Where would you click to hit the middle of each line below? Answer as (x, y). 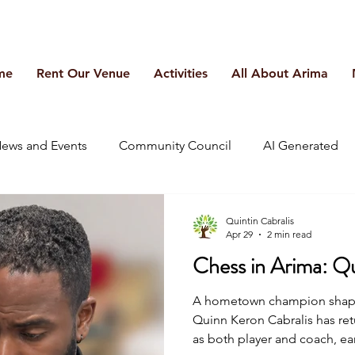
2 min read (289, 234)
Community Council (175, 145)
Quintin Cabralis (260, 221)
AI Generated (301, 145)
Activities (181, 73)
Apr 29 (239, 234)
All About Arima (280, 73)
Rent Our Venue (83, 73)
